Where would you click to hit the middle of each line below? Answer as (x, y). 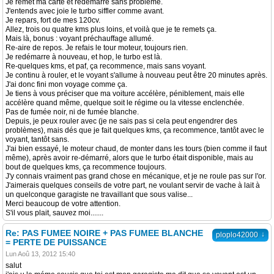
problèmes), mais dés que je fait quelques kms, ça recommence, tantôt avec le (135, 130)
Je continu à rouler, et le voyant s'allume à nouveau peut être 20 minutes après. (136, 75)
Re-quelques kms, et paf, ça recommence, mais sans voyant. (106, 66)
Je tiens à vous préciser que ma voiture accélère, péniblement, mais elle (125, 94)
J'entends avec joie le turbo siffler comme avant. (85, 11)
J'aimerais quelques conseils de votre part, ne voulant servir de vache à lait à (133, 185)
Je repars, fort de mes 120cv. (53, 20)
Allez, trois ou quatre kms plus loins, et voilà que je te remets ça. (111, 29)
